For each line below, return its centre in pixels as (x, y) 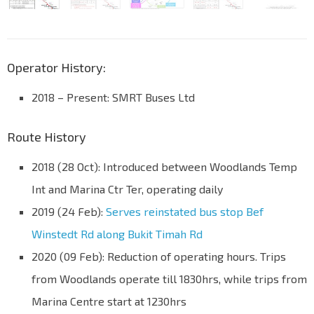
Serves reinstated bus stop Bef (185, 212)
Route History (47, 137)
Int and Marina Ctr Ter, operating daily (127, 189)
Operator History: (56, 68)
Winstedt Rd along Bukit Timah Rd (117, 234)
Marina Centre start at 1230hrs (109, 301)
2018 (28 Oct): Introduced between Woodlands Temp (164, 167)
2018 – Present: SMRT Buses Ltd (113, 97)
